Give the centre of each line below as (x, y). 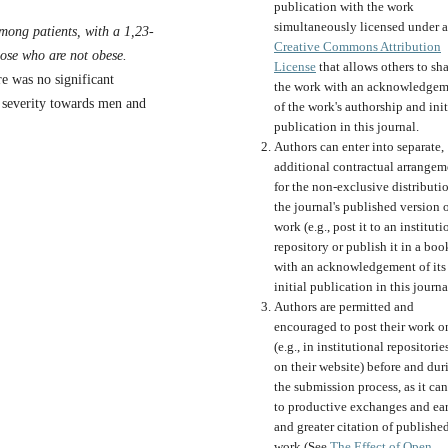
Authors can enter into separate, (359, 147)
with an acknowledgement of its (360, 267)
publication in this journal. (346, 127)
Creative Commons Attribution (357, 47)
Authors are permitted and (344, 307)
